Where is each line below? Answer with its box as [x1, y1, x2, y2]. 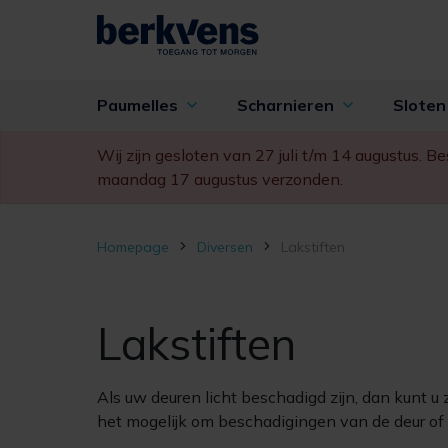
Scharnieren [237, 95, 338, 115]
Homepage [97, 238, 169, 256]
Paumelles [97, 95, 182, 115]
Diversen [197, 238, 253, 256]
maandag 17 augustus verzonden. [97, 169, 343, 189]
